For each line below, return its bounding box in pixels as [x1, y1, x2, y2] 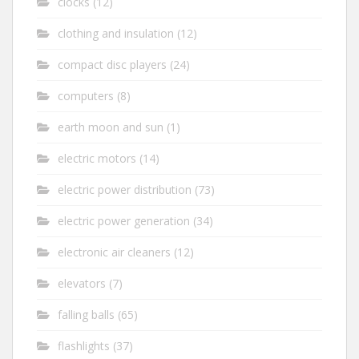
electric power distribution [58, 182, 192, 197]
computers [58, 88, 114, 103]
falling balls [58, 307, 115, 322]
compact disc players [58, 57, 167, 72]
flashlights [58, 338, 110, 353]
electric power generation [58, 213, 190, 228]
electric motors [58, 151, 136, 166]
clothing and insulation [58, 26, 174, 41]
